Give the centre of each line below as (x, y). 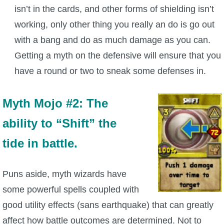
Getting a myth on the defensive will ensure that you (117, 56)
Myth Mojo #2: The (55, 103)
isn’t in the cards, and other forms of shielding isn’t (114, 9)
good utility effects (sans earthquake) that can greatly (108, 205)
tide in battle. (40, 143)
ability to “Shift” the (59, 123)
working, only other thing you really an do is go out (114, 25)
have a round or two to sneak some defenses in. (110, 71)
